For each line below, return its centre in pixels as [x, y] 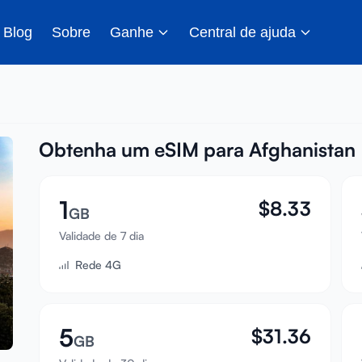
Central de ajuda [243, 32]
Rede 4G [98, 265]
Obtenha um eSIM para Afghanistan [197, 149]
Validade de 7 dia [101, 236]
